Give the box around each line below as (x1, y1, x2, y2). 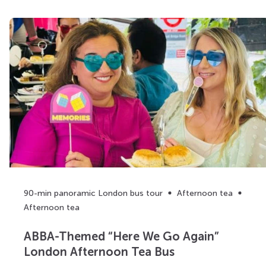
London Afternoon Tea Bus (24, 245, 175, 259)
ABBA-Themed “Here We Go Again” (24, 229, 219, 244)
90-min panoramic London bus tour (24, 188, 163, 198)
